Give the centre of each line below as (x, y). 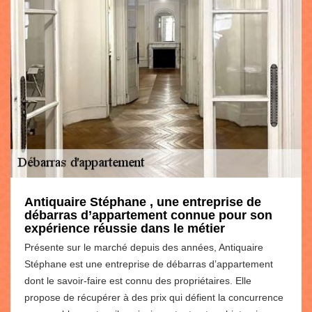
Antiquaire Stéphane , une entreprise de (143, 202)
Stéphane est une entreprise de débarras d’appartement (149, 264)
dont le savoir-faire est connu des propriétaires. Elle (138, 280)
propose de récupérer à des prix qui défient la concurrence (154, 297)
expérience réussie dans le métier (125, 228)
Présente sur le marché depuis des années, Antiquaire (144, 247)
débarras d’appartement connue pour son (148, 215)
